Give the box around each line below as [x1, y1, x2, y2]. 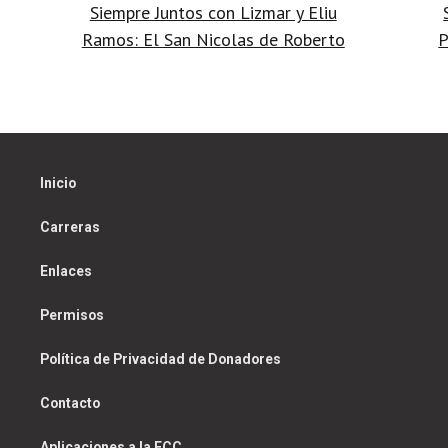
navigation [39, 3, 220, 56]
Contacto [40, 395, 100, 412]
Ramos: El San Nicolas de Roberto [81, 28, 345, 52]
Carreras [40, 219, 100, 236]
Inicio [40, 175, 76, 192]
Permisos [40, 307, 104, 324]
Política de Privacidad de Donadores [40, 351, 281, 368]
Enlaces [40, 263, 92, 280]
